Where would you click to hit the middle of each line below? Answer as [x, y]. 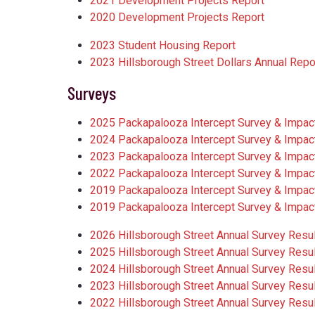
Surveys [92, 93]
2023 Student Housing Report [163, 46]
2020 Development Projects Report [177, 18]
